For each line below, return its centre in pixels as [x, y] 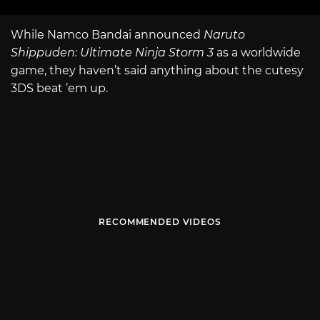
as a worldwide [257, 52]
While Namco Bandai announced [107, 34]
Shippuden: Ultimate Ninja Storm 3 [112, 52]
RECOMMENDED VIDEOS [160, 222]
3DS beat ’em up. [59, 88]
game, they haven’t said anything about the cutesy [157, 70]
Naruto [224, 34]
